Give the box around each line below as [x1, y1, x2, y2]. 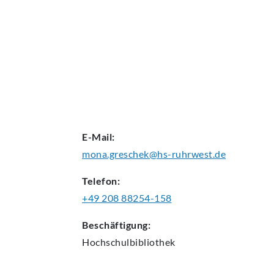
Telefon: [82, 175, 120, 187]
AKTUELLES [82, 6, 133, 17]
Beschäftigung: [82, 219, 150, 231]
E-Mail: [82, 131, 115, 143]
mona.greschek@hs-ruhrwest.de [82, 148, 226, 160]
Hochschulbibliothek [82, 236, 176, 248]
